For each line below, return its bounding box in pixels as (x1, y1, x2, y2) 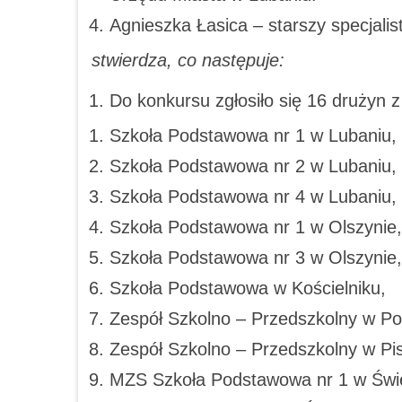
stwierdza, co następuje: (92, 49, 284, 70)
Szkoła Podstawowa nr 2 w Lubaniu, (109, 155, 397, 176)
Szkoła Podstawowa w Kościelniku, (109, 277, 386, 298)
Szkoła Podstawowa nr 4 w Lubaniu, (109, 186, 397, 206)
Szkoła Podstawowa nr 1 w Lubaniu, (109, 125, 397, 145)
